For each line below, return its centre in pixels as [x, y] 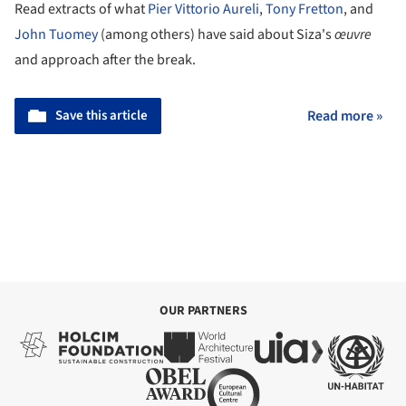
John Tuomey [56, 35]
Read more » [345, 116]
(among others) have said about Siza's [216, 35]
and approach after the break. [105, 60]
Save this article [101, 116]
